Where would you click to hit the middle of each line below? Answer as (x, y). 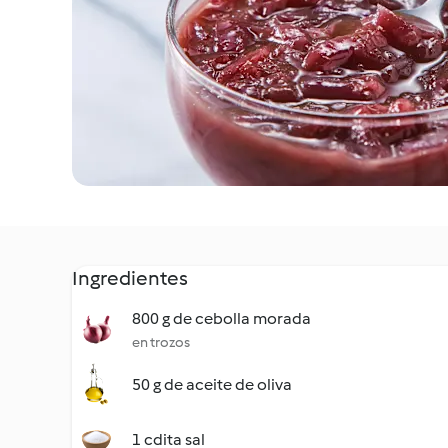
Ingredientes (130, 278)
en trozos (161, 342)
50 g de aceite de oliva (212, 384)
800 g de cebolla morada (221, 318)
